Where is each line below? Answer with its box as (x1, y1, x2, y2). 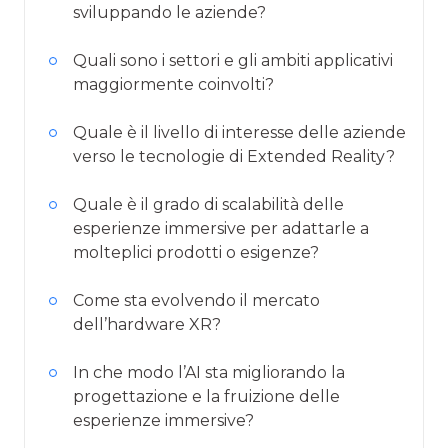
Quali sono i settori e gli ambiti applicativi (73, 51, 393, 71)
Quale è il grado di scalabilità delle (73, 195, 344, 215)
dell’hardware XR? (73, 315, 221, 335)
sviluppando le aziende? (73, 3, 266, 23)
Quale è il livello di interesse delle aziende (73, 123, 406, 143)
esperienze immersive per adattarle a (73, 219, 369, 239)
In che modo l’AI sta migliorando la (73, 363, 345, 383)
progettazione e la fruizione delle (73, 387, 340, 407)
